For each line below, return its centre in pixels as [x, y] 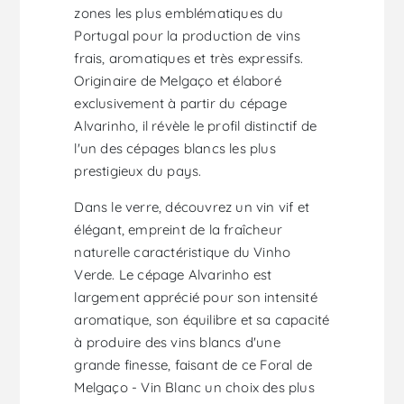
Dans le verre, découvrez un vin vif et [192, 207]
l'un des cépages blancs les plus [175, 149]
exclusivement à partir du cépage [180, 104]
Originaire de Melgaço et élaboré [178, 81]
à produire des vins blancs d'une [177, 343]
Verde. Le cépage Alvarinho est [173, 275]
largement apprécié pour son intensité [196, 298]
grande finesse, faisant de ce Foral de [193, 365]
